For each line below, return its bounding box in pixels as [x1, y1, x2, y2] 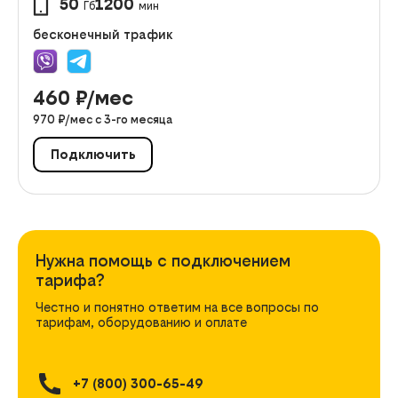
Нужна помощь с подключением [36, 251, 291, 270]
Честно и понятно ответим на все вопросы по [36, 298, 319, 314]
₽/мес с [58, 112, 104, 126]
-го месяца [111, 112, 172, 126]
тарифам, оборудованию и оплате [36, 314, 247, 330]
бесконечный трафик [33, 26, 172, 42]
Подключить [50, 147, 136, 163]
